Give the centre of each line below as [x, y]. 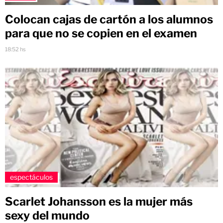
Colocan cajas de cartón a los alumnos [109, 19]
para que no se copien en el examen [101, 33]
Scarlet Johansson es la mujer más [99, 202]
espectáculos [31, 177]
